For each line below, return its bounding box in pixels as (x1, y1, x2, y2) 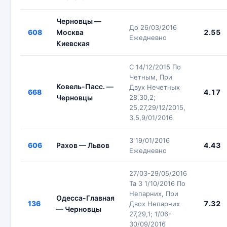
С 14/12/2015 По (129, 63, 181, 71)
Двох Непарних (129, 200, 180, 208)
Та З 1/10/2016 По (129, 179, 185, 187)
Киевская (56, 39, 90, 48)
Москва (56, 28, 84, 36)
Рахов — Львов (56, 141, 109, 149)
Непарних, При (129, 190, 178, 198)
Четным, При (129, 73, 172, 81)
